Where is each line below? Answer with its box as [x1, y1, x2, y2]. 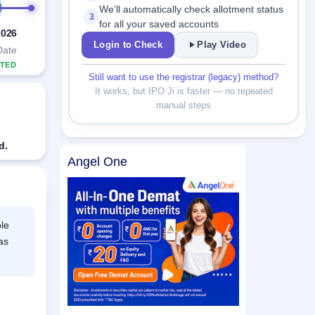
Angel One [67, 155, 127, 169]
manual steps [156, 99, 211, 110]
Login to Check [94, 39, 162, 51]
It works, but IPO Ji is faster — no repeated [94, 85, 273, 96]
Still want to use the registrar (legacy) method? [89, 71, 278, 82]
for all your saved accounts [99, 18, 219, 30]
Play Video [197, 39, 246, 51]
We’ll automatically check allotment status [99, 4, 284, 15]
